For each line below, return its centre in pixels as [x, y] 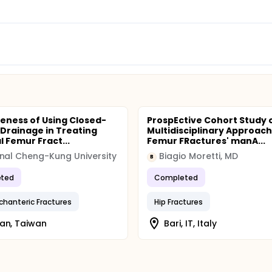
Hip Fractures [178, 202]
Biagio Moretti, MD [199, 156]
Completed [176, 177]
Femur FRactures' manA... [206, 141]
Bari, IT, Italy [190, 223]
